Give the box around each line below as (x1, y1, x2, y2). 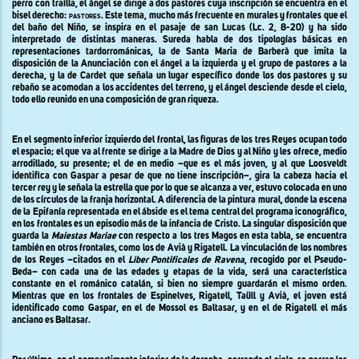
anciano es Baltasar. (12, 315, 91, 325)
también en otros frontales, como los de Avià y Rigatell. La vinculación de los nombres (12, 243, 347, 253)
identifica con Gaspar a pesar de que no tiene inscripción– (12, 171, 250, 181)
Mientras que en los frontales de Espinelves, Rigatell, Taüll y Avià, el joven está (12, 291, 347, 301)
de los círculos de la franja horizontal (12, 195, 154, 205)
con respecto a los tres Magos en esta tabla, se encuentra (119, 231, 348, 241)
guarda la (12, 231, 52, 241)
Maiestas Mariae (51, 231, 119, 241)
